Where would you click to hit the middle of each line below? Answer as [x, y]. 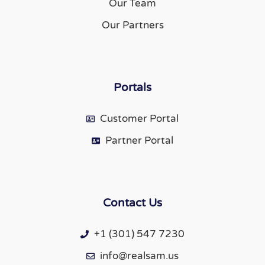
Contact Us [132, 203]
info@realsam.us [139, 256]
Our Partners [132, 25]
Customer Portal [139, 119]
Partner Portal [139, 141]
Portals [132, 88]
